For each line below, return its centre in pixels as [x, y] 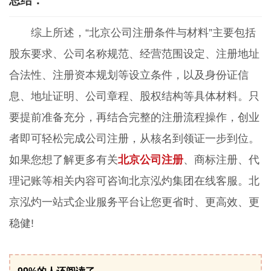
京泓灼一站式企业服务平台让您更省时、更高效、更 [134, 202]
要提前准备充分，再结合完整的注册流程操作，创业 [134, 117]
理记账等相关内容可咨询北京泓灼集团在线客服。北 [134, 181]
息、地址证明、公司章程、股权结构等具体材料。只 [134, 96]
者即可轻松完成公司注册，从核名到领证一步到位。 [134, 138]
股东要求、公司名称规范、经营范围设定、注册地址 [134, 54]
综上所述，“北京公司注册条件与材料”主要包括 [143, 32]
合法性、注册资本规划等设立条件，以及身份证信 [129, 75]
